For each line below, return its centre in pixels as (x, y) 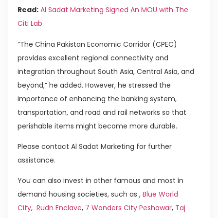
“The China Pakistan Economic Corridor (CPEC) (97, 44)
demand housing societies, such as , (80, 194)
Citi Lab (30, 24)
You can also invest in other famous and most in (100, 181)
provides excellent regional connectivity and (93, 58)
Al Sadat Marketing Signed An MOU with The (114, 10)
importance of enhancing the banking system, (97, 99)
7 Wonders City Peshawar (128, 208)
